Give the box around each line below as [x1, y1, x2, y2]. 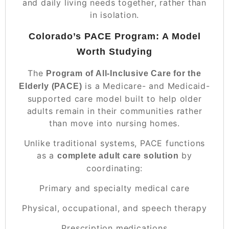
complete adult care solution [57, 151, 179, 160]
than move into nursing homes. [49, 118, 180, 128]
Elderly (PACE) [19, 81, 82, 90]
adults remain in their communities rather [27, 105, 202, 116]
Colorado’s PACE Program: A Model [28, 31, 201, 41]
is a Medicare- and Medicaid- [82, 80, 210, 91]
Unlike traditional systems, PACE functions [24, 138, 205, 148]
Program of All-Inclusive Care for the [46, 68, 201, 78]
